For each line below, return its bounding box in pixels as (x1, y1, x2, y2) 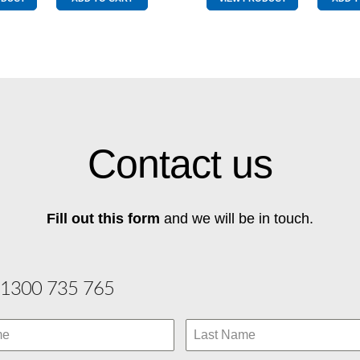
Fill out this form (47, 210, 160, 227)
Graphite (47, 10, 96, 27)
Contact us (88, 141, 272, 186)
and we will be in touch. (160, 210, 313, 227)
